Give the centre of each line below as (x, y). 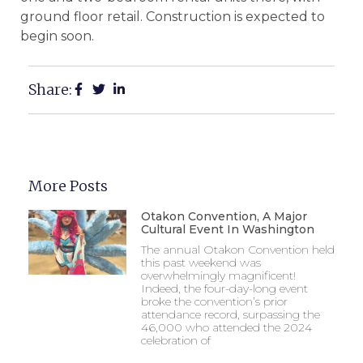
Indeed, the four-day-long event (224, 289)
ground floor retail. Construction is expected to (173, 16)
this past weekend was (201, 263)
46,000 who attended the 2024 (226, 328)
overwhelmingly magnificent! (218, 276)
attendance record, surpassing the (230, 315)
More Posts (68, 186)
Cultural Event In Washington (227, 230)
